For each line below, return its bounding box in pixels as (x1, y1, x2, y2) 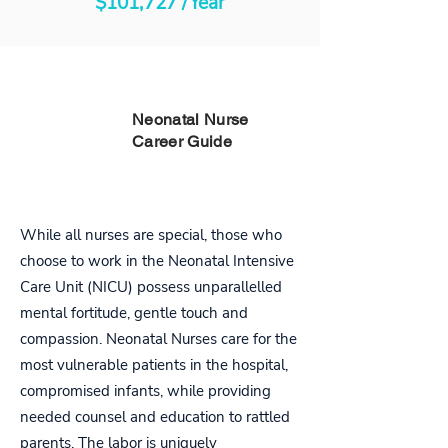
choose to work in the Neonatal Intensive (20, 251, 294, 271)
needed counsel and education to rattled (20, 407, 290, 427)
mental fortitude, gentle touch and (20, 303, 248, 323)
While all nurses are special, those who (20, 225, 282, 245)
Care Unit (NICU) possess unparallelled (20, 277, 282, 297)
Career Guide (132, 132, 232, 151)
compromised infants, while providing (20, 381, 271, 401)
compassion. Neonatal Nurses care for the (20, 329, 297, 349)
